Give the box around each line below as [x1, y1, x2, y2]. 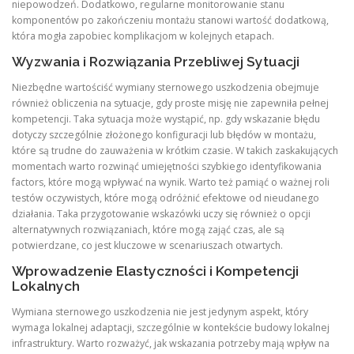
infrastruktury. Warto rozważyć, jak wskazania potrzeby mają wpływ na [12, 337, 330, 351]
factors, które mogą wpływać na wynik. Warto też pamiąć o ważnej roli [12, 175, 330, 189]
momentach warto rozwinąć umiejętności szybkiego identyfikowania [12, 159, 322, 173]
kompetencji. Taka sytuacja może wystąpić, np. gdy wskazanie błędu [12, 111, 320, 126]
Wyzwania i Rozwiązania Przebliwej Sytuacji [12, 53, 299, 70]
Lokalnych [12, 278, 80, 294]
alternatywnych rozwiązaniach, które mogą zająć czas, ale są [12, 222, 284, 236]
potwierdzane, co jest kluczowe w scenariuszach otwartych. [12, 238, 283, 252]
